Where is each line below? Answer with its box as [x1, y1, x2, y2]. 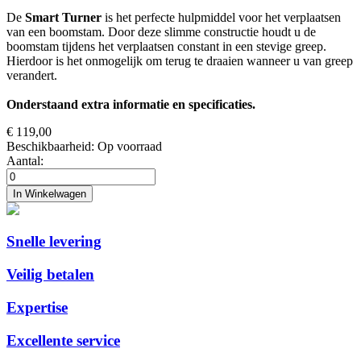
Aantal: [6, 153, 44, 168]
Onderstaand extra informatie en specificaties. [6, 97, 255, 111]
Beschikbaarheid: [6, 139, 94, 153]
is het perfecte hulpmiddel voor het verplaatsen [105, 10, 341, 24]
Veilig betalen [6, 266, 94, 284]
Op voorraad [98, 139, 162, 153]
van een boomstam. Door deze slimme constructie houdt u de [6, 24, 316, 39]
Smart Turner [25, 10, 105, 24]
